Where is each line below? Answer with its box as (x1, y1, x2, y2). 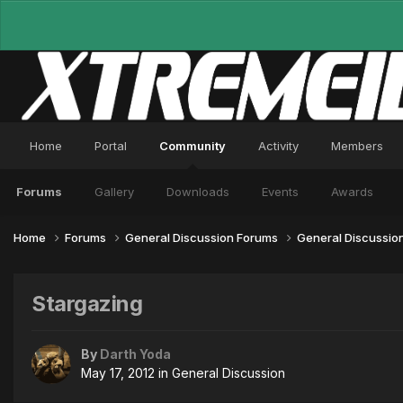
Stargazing (31, 290, 143, 317)
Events (262, 184, 299, 199)
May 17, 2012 (81, 365, 155, 381)
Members (331, 139, 383, 153)
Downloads (166, 184, 229, 199)
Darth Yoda (100, 346, 171, 363)
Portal (94, 139, 127, 153)
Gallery (94, 184, 134, 199)
